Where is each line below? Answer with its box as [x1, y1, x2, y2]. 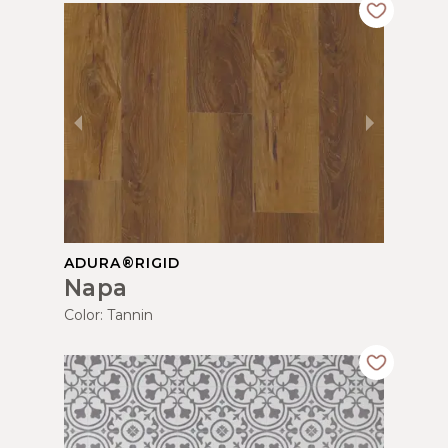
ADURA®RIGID [64, 253, 181, 272]
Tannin [107, 305, 153, 324]
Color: [64, 305, 107, 324]
